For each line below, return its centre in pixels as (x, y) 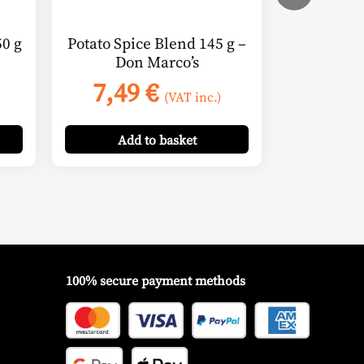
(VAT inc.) (193, 96)
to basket (170, 139)
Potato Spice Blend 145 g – (157, 43)
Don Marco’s (157, 62)
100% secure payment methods (156, 281)
